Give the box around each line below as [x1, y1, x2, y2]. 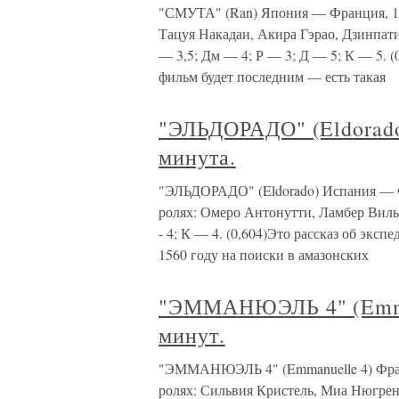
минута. [159, 142, 236, 171]
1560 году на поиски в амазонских [159, 245, 369, 264]
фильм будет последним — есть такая [159, 67, 386, 85]
